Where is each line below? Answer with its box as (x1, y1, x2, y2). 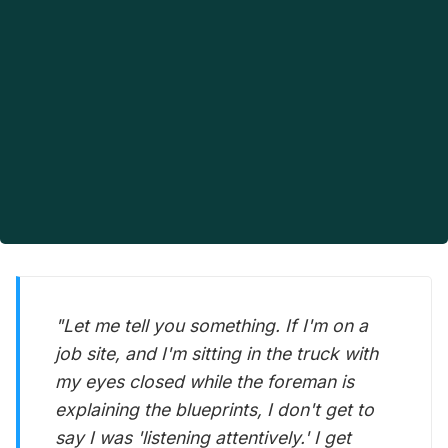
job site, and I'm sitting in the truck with (55, 343, 379, 365)
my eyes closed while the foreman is (55, 371, 355, 393)
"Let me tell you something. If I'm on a (55, 315, 369, 337)
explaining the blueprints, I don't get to (55, 399, 375, 421)
